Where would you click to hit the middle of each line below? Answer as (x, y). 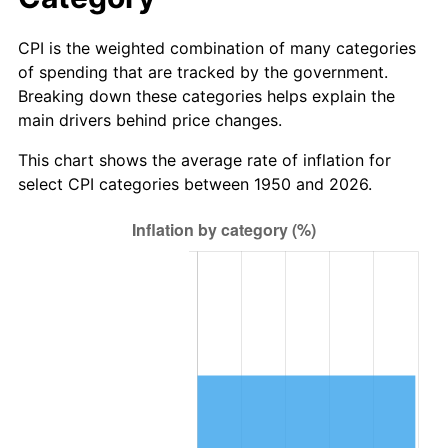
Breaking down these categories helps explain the (206, 96)
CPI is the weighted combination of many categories (217, 48)
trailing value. (224, 17)
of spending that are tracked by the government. (203, 72)
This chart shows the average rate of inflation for (204, 160)
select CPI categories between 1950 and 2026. (195, 184)
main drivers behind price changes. (150, 120)
